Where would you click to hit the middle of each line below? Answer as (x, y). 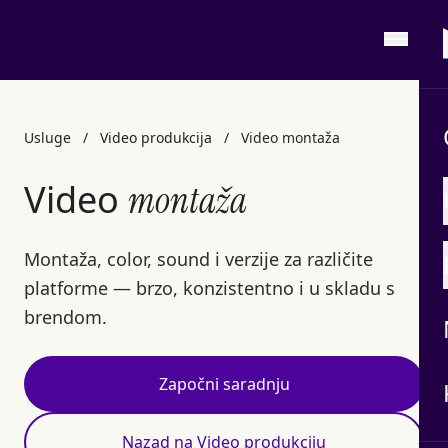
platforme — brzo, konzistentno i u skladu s (209, 288)
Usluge (47, 137)
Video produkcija (156, 137)
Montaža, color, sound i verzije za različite (198, 259)
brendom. (65, 317)
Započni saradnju (224, 384)
